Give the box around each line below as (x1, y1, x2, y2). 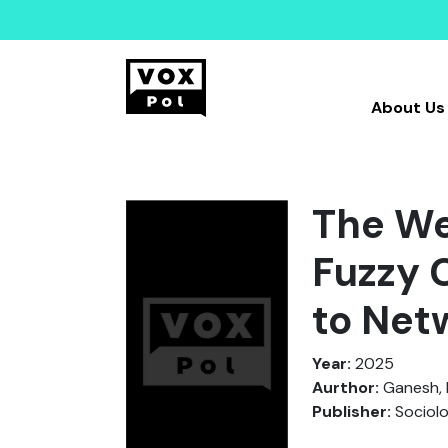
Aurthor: (312, 377, 379, 398)
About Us (370, 97, 445, 118)
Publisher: (312, 401, 391, 422)
